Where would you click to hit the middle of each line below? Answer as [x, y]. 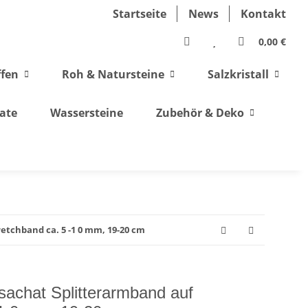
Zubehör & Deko [200, 113]
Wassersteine [86, 113]
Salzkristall [238, 74]
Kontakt [263, 14]
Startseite [140, 14]
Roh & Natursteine [113, 74]
